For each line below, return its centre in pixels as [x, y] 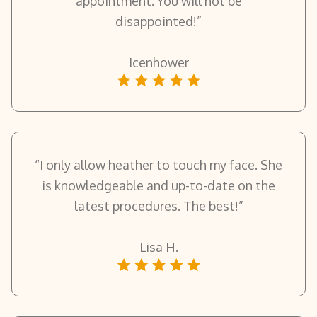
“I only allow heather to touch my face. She [158, 165]
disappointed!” [158, 21]
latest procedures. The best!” [158, 206]
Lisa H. [158, 247]
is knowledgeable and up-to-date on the [158, 185]
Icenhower [158, 62]
